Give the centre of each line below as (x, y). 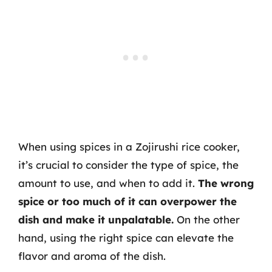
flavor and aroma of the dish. (92, 256)
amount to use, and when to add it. (108, 183)
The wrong (226, 183)
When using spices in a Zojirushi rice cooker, (129, 146)
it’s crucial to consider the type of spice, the (128, 165)
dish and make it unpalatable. (96, 219)
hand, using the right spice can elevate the (126, 237)
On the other (207, 219)
